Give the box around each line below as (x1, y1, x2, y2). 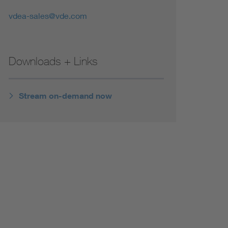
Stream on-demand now (18, 91, 112, 101)
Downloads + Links (8, 54, 98, 68)
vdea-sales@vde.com (8, 11, 87, 20)
